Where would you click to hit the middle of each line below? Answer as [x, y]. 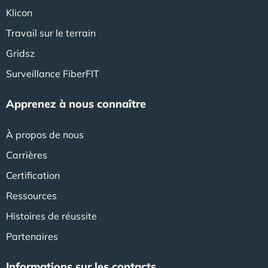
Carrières [27, 155]
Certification [33, 175]
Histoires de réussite [51, 216]
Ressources [31, 195]
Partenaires [32, 236]
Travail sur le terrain [51, 33]
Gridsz [20, 53]
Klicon [19, 12]
